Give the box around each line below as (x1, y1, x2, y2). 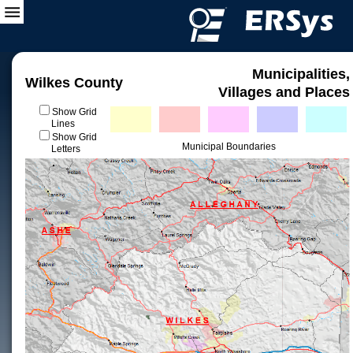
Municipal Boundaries (181, 141, 276, 152)
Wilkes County (25, 75, 123, 91)
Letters (50, 143, 80, 154)
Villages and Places (218, 84, 350, 100)
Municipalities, (252, 66, 350, 82)
